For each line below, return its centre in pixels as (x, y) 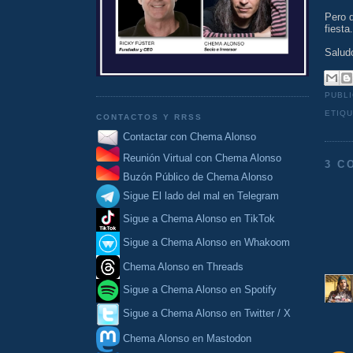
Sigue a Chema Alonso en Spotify (200, 290)
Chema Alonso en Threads (182, 266)
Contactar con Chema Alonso (190, 136)
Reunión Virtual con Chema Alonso (202, 158)
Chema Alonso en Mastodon (186, 338)
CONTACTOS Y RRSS (150, 117)
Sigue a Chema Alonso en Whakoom (206, 243)
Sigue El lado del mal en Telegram (199, 195)
